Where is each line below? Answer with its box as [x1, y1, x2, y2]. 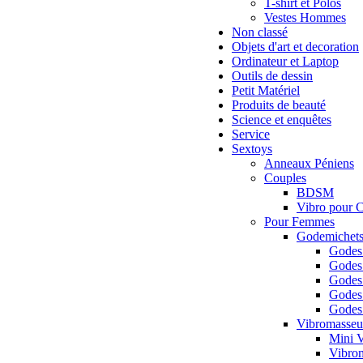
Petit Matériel [232, 83, 300, 97]
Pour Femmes [264, 215, 335, 228]
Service [232, 127, 270, 141]
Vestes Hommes [264, 11, 346, 24]
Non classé [232, 25, 288, 39]
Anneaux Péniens [264, 156, 354, 170]
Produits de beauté [232, 98, 326, 112]
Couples [264, 171, 306, 185]
